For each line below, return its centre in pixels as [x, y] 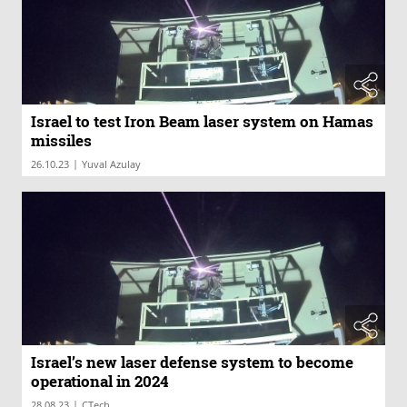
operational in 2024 [100, 382]
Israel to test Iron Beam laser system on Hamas [202, 122]
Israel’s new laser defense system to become [192, 362]
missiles [61, 141]
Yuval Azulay [111, 164]
